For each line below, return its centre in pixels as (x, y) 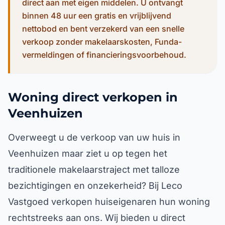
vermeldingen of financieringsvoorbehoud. (104, 55)
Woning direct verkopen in (93, 97)
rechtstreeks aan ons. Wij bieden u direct (97, 218)
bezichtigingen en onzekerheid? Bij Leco (95, 186)
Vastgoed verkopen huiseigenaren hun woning (109, 202)
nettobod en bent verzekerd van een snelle (103, 29)
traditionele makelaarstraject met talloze (94, 170)
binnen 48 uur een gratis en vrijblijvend (97, 16)
